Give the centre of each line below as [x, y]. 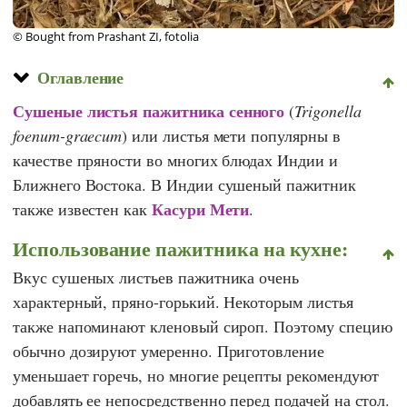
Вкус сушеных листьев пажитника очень [156, 277]
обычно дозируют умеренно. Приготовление [169, 350]
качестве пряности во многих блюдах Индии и [175, 159]
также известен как [82, 208]
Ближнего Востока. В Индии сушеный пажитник [184, 184]
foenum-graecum [68, 135]
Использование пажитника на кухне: [181, 248]
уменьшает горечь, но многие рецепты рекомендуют [196, 375]
